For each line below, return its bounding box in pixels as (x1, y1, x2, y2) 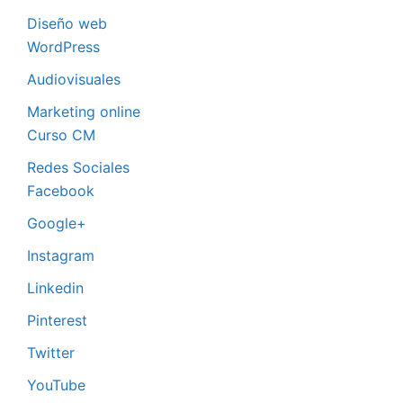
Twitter (27, 344, 75, 363)
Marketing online (27, 103, 140, 121)
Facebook (27, 182, 94, 201)
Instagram (27, 246, 94, 265)
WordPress (27, 38, 100, 57)
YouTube (27, 376, 85, 395)
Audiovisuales (27, 70, 121, 89)
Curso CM (27, 126, 95, 145)
